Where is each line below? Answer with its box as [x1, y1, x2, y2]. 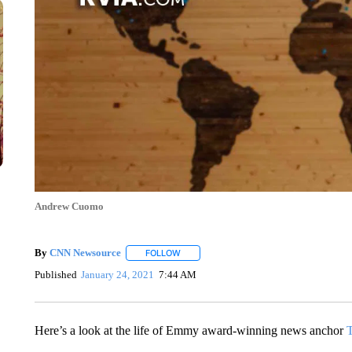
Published [34, 269, 77, 281]
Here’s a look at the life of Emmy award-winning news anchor [34, 323, 346, 337]
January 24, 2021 [81, 269, 155, 281]
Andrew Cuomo [34, 200, 104, 212]
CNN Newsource [49, 247, 121, 258]
